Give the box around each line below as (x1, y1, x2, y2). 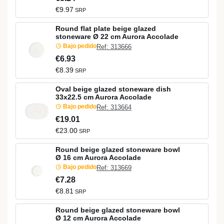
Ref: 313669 (96, 164, 131, 172)
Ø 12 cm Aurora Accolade (55, 213, 141, 222)
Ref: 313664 (96, 103, 131, 111)
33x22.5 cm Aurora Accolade (55, 92, 151, 101)
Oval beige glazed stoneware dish (55, 84, 171, 93)
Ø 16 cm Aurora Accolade (55, 153, 141, 161)
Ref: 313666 (96, 43, 131, 51)
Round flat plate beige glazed (55, 24, 156, 32)
